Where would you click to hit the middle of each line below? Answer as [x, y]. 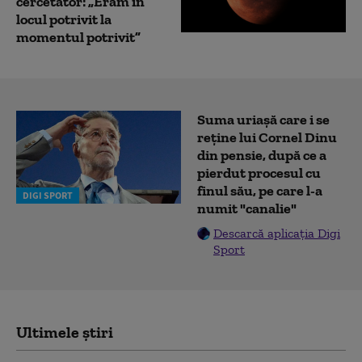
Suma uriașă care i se [263, 120]
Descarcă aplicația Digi [277, 234]
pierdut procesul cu [259, 173]
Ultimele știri [65, 333]
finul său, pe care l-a [260, 191]
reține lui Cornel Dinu [267, 138]
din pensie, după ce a [262, 156]
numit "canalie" [247, 209]
